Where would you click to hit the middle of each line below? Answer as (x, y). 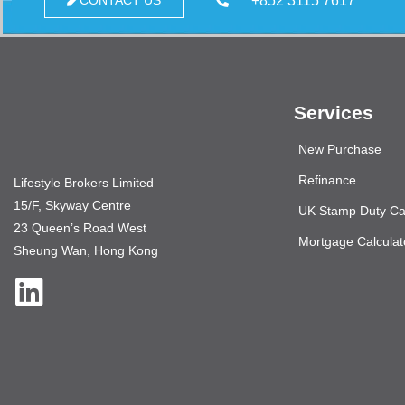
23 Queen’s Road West (80, 228)
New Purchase (340, 150)
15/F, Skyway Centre (72, 206)
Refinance (327, 180)
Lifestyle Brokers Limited (84, 183)
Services (334, 113)
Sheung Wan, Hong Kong (86, 251)
